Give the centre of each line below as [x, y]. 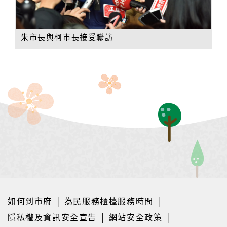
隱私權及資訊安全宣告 [52, 217]
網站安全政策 [136, 217]
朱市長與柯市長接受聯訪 [67, 37]
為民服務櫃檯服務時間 [109, 201]
